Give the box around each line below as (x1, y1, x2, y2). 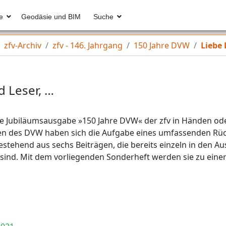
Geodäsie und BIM (21, 13, 81, 21)
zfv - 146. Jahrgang (52, 40, 123, 51)
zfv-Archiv (4, 40, 41, 51)
